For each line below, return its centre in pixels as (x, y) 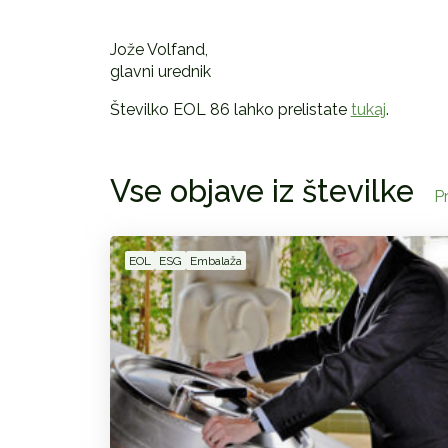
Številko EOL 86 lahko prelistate (230, 110)
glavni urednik (160, 72)
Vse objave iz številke (261, 191)
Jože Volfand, (158, 50)
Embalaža (215, 261)
